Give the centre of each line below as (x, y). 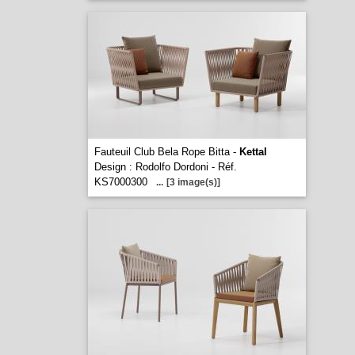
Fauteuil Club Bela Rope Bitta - (166, 152)
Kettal (253, 152)
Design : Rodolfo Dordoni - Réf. (165, 167)
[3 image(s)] (193, 182)
